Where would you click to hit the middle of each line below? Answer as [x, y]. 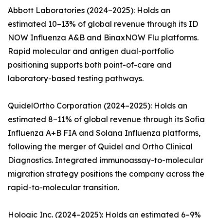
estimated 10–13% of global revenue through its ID [103, 24]
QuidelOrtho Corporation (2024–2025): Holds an [98, 106]
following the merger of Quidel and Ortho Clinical [100, 147]
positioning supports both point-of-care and [90, 65]
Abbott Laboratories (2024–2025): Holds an [89, 10]
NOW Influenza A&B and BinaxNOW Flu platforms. [103, 38]
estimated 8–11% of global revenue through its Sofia [106, 119]
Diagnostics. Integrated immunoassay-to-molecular [106, 160]
